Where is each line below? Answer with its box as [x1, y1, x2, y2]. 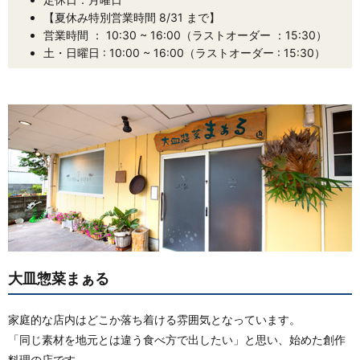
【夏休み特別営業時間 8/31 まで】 [43, 10, 220, 24]
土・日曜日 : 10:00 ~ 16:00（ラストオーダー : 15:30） [43, 45, 325, 59]
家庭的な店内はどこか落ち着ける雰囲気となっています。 [8, 312, 301, 326]
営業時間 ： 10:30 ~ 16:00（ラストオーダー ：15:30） [43, 27, 327, 42]
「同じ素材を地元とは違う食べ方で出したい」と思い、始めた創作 [8, 332, 346, 346]
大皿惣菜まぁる [8, 270, 109, 288]
